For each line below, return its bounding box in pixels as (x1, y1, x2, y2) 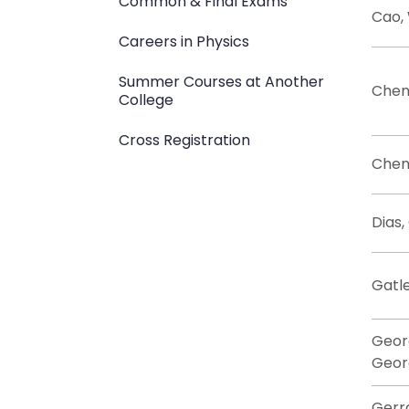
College (119, 89, 173, 110)
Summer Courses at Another (119, 71, 324, 92)
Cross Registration (119, 130, 250, 151)
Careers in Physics (119, 31, 249, 52)
